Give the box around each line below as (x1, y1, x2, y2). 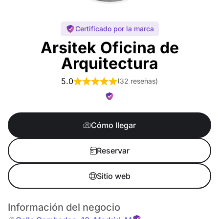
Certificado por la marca (75, 24, 154, 33)
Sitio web (96, 171, 131, 181)
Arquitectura (61, 54, 158, 73)
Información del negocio (8, 201, 120, 213)
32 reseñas (120, 77, 155, 85)
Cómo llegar (91, 120, 136, 130)
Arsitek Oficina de (40, 38, 179, 57)
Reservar (96, 146, 130, 155)
